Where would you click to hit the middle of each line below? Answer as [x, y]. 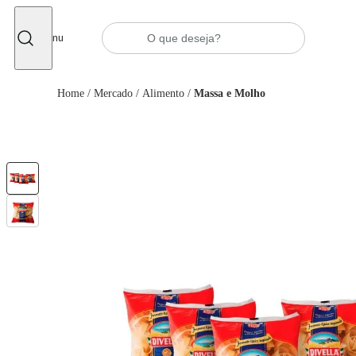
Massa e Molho [230, 93]
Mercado [113, 93]
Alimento [163, 93]
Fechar [54, 19]
